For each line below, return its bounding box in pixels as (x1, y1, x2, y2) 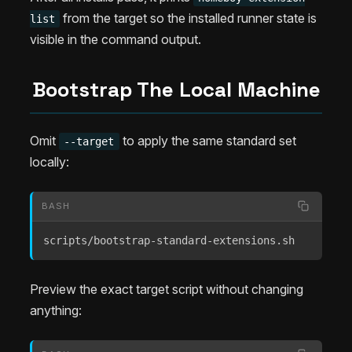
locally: (30, 154, 69, 170)
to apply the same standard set (119, 133, 296, 148)
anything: (30, 302, 82, 318)
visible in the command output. (30, 31, 201, 48)
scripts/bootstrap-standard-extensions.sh (43, 233, 295, 247)
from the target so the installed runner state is (60, 10, 317, 27)
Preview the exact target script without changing (30, 280, 303, 297)
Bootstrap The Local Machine (31, 76, 321, 104)
